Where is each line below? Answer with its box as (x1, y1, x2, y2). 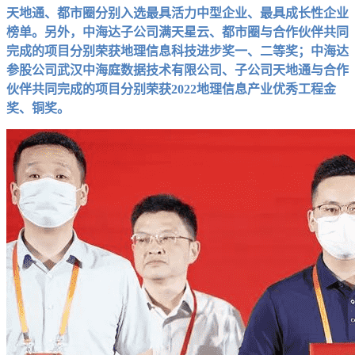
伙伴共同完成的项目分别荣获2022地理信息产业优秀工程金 (6, 82, 336, 96)
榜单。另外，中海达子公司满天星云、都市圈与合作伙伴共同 (6, 25, 349, 39)
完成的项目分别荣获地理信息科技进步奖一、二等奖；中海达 (6, 44, 349, 58)
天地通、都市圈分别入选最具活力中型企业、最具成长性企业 (6, 6, 349, 20)
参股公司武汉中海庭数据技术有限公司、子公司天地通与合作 (6, 63, 349, 77)
